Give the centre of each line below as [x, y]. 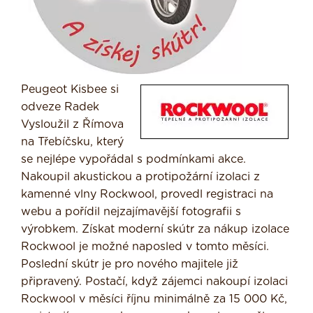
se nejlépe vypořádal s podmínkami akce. [133, 159]
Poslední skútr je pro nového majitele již [130, 264]
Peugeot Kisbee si [70, 89]
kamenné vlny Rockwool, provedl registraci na [147, 194]
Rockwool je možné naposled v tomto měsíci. [145, 246]
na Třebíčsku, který [72, 141]
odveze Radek [60, 107]
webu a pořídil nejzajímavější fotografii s [131, 211]
